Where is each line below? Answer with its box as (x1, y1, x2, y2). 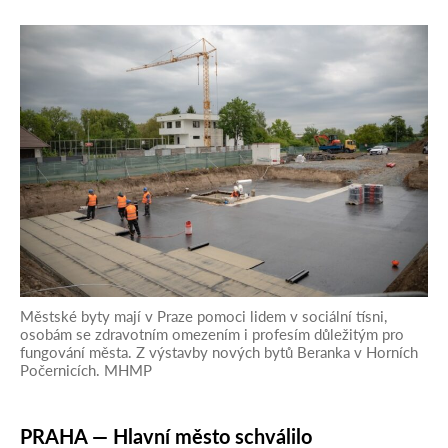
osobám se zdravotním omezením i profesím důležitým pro (20, 324, 404, 343)
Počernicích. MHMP (20, 360, 152, 379)
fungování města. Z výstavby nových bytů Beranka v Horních (20, 342, 418, 361)
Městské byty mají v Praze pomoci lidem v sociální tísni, (20, 306, 387, 325)
